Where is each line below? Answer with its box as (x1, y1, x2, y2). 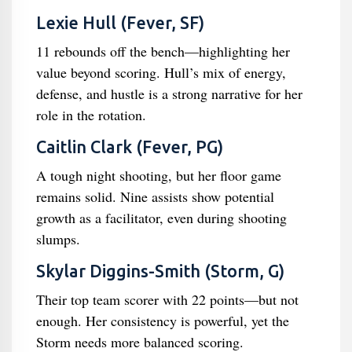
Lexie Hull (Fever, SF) (35, 13, 204, 32)
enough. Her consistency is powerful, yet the (35, 311, 289, 330)
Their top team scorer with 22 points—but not (35, 290, 299, 309)
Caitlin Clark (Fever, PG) (35, 137, 223, 156)
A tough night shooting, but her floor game (35, 166, 281, 185)
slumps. (35, 229, 80, 248)
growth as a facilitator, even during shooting (35, 208, 287, 227)
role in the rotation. (35, 105, 146, 124)
